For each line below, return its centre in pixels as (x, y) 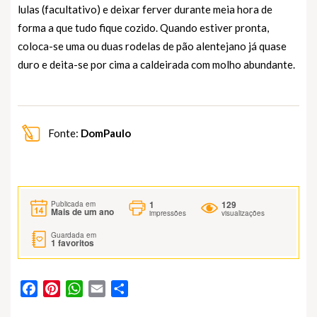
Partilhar (149, 289)
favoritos (75, 243)
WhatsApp (109, 289)
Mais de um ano (82, 211)
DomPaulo (106, 133)
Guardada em (74, 235)
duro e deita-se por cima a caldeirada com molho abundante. (156, 65)
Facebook (62, 289)
